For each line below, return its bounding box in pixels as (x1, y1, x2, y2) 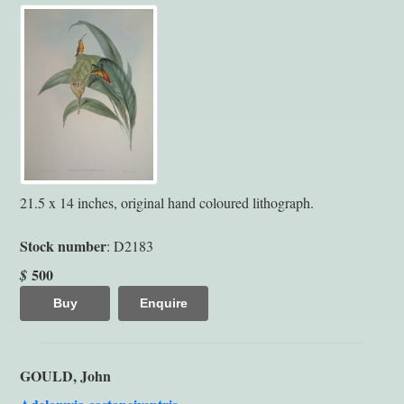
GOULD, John (20, 364, 111, 386)
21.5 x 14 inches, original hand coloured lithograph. (20, 192, 314, 212)
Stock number (20, 234, 106, 256)
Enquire (139, 295, 188, 310)
